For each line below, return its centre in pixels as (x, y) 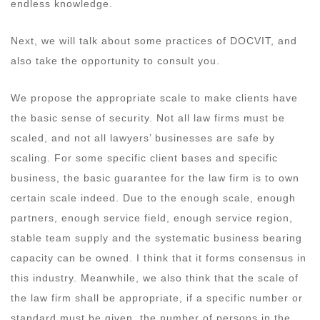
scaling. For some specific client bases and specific (144, 157)
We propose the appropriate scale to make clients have (154, 97)
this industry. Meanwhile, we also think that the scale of (155, 277)
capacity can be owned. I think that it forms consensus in (159, 257)
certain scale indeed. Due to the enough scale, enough (153, 197)
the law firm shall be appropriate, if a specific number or (157, 297)
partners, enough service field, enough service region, (152, 217)
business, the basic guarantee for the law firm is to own (155, 177)
